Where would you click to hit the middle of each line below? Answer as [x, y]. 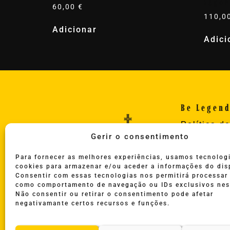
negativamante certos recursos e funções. [93, 203]
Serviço [198, 186]
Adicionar [75, 29]
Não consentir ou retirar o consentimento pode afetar [114, 194]
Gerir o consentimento [140, 136]
